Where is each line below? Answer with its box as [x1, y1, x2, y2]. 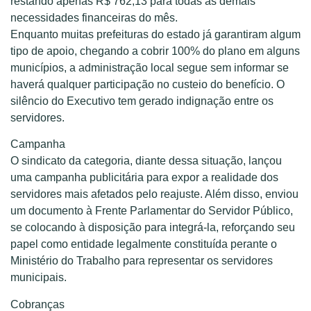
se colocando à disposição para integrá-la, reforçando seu [10, 221, 295, 234]
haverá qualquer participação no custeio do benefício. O [10, 78, 285, 90]
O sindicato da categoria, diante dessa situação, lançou [10, 155, 282, 167]
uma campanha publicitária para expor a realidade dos [10, 171, 278, 184]
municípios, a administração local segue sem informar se [10, 61, 289, 74]
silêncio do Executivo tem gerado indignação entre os [10, 94, 274, 107]
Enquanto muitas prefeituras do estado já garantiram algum [10, 28, 301, 40]
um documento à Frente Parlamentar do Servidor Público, [10, 205, 293, 217]
